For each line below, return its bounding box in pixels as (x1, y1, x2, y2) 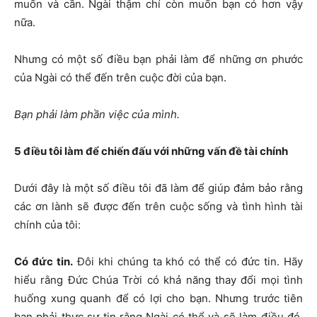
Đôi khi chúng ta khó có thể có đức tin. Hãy (72, 255, 304, 269)
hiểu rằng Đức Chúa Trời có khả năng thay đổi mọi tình (14, 273, 303, 287)
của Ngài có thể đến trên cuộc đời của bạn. (14, 71, 226, 85)
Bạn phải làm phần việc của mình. (14, 108, 180, 122)
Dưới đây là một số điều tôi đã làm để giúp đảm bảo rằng (14, 181, 303, 195)
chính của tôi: (14, 218, 81, 232)
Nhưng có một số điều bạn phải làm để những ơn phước (14, 52, 303, 67)
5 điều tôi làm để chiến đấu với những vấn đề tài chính (14, 144, 288, 158)
